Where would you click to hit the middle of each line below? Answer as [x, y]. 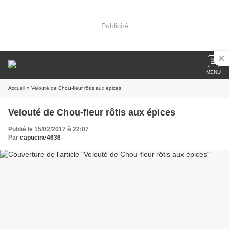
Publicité [114, 25]
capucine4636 [40, 138]
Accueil [17, 88]
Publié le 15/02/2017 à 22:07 [49, 129]
